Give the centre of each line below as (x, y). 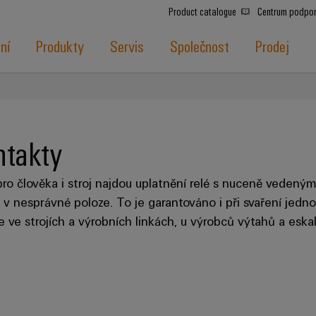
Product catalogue (203, 11)
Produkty (60, 45)
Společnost (199, 45)
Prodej (272, 45)
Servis (127, 45)
